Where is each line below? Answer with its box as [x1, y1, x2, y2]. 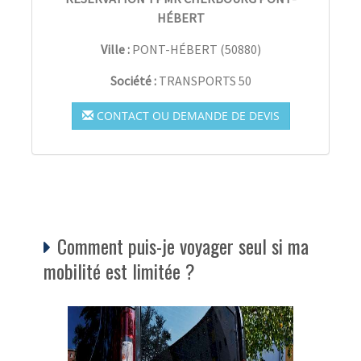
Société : [110, 73, 159, 89]
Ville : [100, 41, 130, 58]
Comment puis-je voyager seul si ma [57, 231, 309, 261]
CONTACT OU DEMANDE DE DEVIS [93, 108, 280, 124]
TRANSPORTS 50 [158, 73, 251, 89]
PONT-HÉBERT [131, 41, 218, 58]
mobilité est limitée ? [44, 256, 195, 286]
